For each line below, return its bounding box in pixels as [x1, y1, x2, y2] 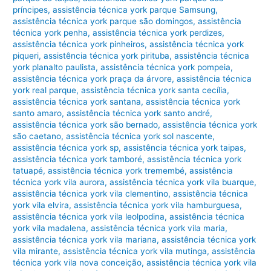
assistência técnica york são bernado [13, 120, 158, 130]
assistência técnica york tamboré [13, 154, 143, 165]
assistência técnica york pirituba [44, 51, 170, 61]
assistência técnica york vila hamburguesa [74, 200, 240, 211]
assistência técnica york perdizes [93, 28, 223, 38]
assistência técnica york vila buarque [109, 177, 255, 188]
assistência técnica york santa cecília [81, 85, 227, 96]
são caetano [13, 131, 62, 142]
